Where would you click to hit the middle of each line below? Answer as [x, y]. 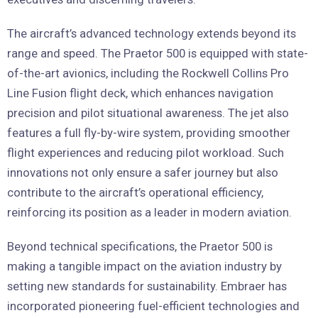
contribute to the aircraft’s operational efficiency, [135, 192]
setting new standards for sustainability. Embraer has [147, 286]
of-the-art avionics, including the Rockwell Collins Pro [148, 73]
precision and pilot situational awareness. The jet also [148, 113]
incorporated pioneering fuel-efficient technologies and [153, 306]
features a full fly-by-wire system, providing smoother [149, 132]
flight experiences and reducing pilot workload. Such [146, 152]
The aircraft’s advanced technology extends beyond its [152, 33]
